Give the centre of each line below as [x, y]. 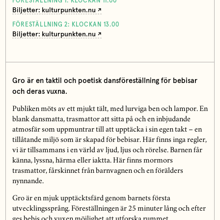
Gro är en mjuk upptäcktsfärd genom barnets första [91, 199]
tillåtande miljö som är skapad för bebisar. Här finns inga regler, [109, 141]
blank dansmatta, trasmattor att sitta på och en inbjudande [101, 120]
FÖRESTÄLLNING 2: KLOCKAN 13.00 [66, 25]
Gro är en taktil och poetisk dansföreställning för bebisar [105, 81]
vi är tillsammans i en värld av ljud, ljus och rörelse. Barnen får [107, 151]
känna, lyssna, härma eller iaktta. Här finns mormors [92, 161]
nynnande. [28, 182]
